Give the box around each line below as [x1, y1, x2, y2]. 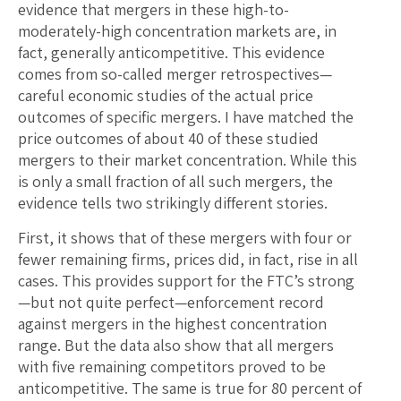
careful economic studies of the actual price [18, 85, 313, 107]
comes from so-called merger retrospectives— [18, 64, 332, 85]
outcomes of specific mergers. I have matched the [18, 107, 354, 128]
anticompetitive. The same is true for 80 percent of [18, 378, 362, 399]
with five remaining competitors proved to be [18, 356, 326, 378]
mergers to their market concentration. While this [18, 149, 357, 171]
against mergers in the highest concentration [18, 313, 327, 335]
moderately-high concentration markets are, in [18, 21, 337, 42]
